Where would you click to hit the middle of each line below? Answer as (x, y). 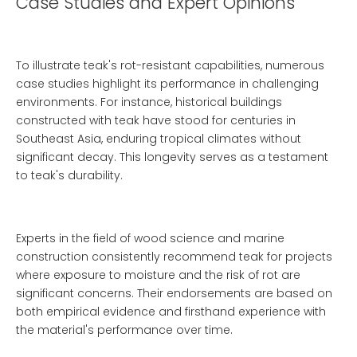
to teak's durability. (69, 175)
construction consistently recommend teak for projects (174, 257)
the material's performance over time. (124, 330)
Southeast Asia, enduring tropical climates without (159, 139)
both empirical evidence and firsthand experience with (171, 312)
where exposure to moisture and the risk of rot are (158, 275)
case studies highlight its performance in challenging (167, 84)
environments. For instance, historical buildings (149, 102)
